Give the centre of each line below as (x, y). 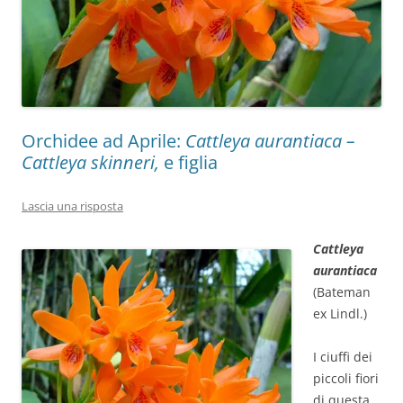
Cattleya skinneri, (93, 163)
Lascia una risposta (72, 206)
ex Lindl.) (340, 314)
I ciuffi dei (343, 357)
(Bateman (342, 292)
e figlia (191, 163)
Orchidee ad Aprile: (103, 141)
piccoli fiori (346, 379)
